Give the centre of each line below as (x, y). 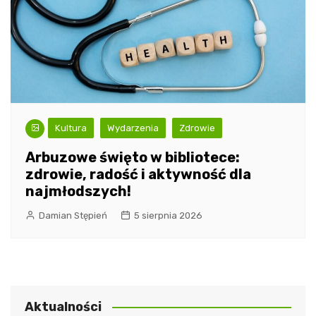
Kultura (71, 128)
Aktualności (63, 306)
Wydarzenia (133, 128)
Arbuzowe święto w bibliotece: (133, 157)
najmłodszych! (78, 191)
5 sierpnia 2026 (168, 215)
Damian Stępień (73, 215)
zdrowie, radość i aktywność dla (138, 174)
